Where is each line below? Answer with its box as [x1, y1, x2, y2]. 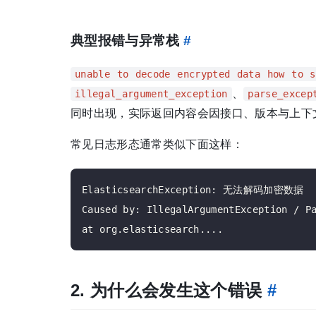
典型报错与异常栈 [71, 33, 183, 49]
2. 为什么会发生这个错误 [71, 281, 267, 300]
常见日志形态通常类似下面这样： [71, 138, 243, 151]
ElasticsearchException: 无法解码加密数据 [82, 184, 304, 196]
